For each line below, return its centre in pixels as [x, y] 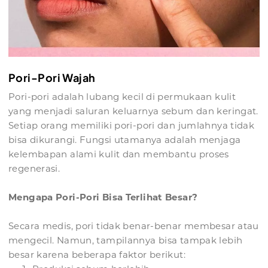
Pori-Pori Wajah [52, 78]
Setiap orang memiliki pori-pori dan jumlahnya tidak [132, 126]
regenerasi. [34, 169]
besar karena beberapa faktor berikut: [97, 255]
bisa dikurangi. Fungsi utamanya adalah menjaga [125, 140]
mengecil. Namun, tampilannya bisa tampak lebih [126, 240]
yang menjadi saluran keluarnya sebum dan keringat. [133, 111]
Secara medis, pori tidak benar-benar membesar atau [134, 226]
